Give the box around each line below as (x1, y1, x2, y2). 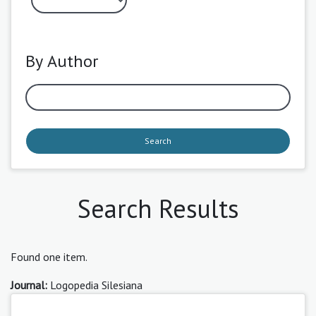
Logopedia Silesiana (47, 277, 142, 292)
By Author (25, 49, 98, 72)
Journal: (11, 277, 47, 292)
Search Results (77, 191, 239, 225)
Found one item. (11, 249, 87, 264)
